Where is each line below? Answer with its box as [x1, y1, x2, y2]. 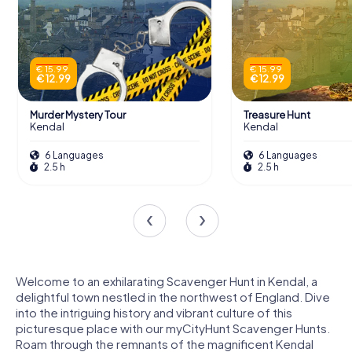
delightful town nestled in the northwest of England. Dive [16, 289, 330, 305]
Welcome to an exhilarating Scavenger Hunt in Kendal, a [16, 273, 317, 289]
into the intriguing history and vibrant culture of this [16, 305, 292, 321]
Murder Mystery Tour [30, 108, 126, 121]
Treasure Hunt [243, 108, 310, 121]
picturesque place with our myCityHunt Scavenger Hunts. [16, 321, 330, 336]
